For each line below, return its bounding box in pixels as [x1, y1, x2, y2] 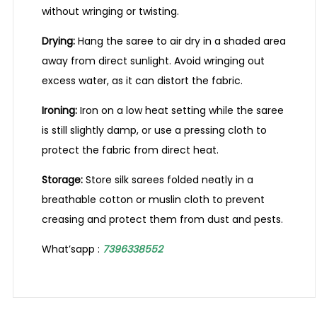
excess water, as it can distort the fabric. [42, 74, 243, 88]
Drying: [42, 34, 75, 49]
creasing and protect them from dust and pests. [42, 212, 283, 227]
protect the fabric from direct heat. [42, 143, 219, 158]
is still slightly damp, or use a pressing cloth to [42, 123, 267, 138]
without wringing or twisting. [42, 4, 179, 19]
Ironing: [42, 103, 77, 118]
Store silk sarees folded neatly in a [83, 173, 253, 188]
